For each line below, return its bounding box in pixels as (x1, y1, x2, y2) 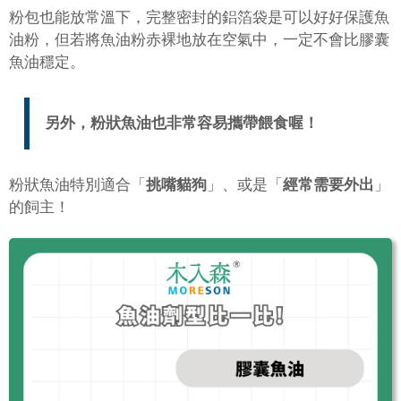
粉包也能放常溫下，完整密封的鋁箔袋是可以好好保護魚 (9, 9, 389, 25)
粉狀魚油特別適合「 (9, 177, 146, 193)
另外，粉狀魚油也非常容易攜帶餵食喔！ (44, 115, 319, 132)
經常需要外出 (283, 177, 374, 193)
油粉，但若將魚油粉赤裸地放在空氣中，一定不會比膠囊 (9, 31, 389, 47)
